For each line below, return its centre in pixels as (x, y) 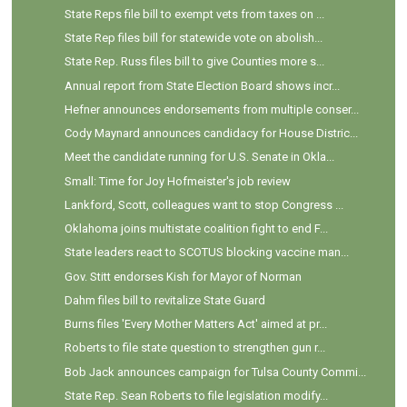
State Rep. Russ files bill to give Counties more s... (194, 62)
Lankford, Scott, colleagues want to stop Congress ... (203, 204)
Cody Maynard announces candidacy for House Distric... (211, 134)
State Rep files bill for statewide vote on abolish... (193, 38)
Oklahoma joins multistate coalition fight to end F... (196, 229)
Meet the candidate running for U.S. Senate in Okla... (199, 157)
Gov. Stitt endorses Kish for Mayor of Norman (183, 276)
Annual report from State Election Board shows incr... (202, 85)
